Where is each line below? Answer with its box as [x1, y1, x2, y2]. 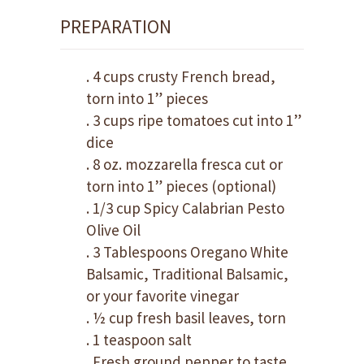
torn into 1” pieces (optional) [86, 176, 276, 196]
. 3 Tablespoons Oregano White [86, 242, 288, 262]
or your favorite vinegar [86, 286, 239, 305]
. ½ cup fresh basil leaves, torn [86, 308, 286, 327]
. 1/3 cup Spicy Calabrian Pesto [86, 198, 284, 218]
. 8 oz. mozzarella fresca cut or [86, 154, 283, 174]
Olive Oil [86, 220, 141, 240]
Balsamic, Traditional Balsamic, [86, 264, 288, 284]
